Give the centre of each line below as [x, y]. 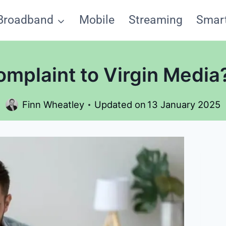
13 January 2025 [184, 105]
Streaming [155, 20]
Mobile [97, 20]
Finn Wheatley [53, 105]
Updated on [120, 105]
